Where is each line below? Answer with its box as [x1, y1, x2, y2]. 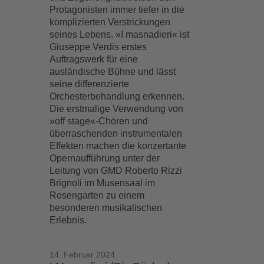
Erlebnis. [49, 215, 87, 225]
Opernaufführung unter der [49, 153, 160, 163]
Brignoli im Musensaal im [49, 178, 156, 188]
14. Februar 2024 [49, 250, 115, 259]
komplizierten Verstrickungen [49, 17, 171, 27]
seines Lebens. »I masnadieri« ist [49, 29, 190, 39]
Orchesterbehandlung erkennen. [49, 91, 185, 101]
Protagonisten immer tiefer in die [49, 5, 185, 15]
